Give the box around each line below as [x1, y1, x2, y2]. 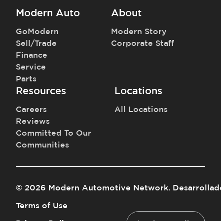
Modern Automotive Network [48, 183, 168, 192]
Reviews [16, 116, 50, 125]
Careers [16, 104, 47, 113]
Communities [16, 140, 69, 149]
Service [16, 62, 46, 71]
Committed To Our [16, 128, 91, 137]
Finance [16, 50, 47, 59]
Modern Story [110, 26, 167, 36]
